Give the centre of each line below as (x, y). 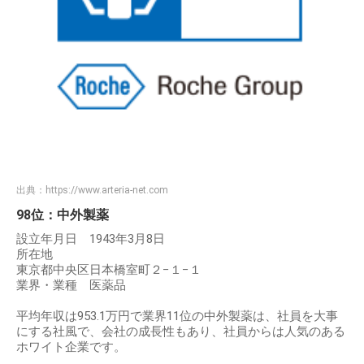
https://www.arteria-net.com (107, 191)
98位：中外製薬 (63, 215)
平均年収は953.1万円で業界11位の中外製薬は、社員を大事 (177, 316)
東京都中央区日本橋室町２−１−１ (109, 270)
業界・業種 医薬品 (71, 286)
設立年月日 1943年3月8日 (91, 239)
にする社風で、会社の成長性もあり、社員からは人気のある (181, 332)
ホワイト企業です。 (71, 347)
